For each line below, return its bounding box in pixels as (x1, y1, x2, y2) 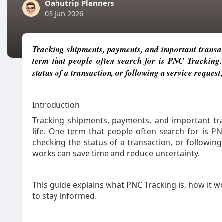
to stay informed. (32, 190, 97, 201)
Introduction (32, 99, 80, 110)
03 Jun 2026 (45, 8, 83, 18)
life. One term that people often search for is (32, 126, 211, 137)
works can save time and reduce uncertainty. (32, 148, 200, 159)
